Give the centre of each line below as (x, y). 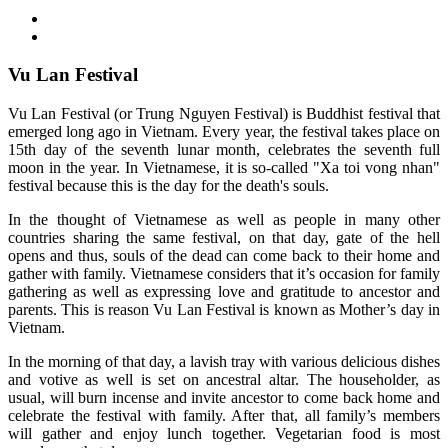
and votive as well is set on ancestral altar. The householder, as (224, 380)
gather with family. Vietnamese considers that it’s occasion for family (224, 274)
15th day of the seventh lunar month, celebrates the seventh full (224, 150)
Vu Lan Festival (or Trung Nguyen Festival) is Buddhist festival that (224, 114)
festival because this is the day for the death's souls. (168, 186)
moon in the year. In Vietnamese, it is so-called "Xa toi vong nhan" (224, 168)
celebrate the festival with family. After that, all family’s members (224, 416)
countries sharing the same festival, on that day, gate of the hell (224, 238)
